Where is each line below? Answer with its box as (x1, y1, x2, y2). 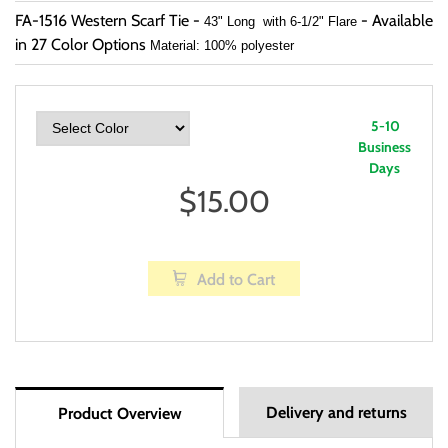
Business (357, 138, 411, 157)
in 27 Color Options (15, 35, 150, 55)
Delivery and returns (265, 403, 407, 423)
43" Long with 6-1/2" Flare (204, 14, 357, 30)
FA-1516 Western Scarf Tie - (15, 11, 204, 31)
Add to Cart (197, 270, 275, 290)
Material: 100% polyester (150, 38, 294, 54)
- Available (357, 11, 433, 31)
